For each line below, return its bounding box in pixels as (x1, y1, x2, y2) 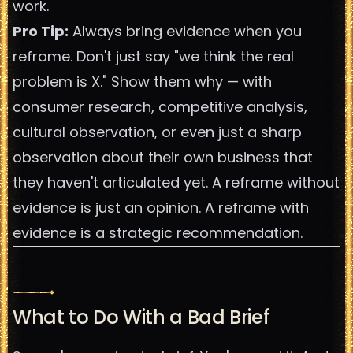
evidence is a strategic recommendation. (13, 223, 303, 243)
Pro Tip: (13, 21, 69, 41)
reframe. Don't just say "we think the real (13, 46, 294, 66)
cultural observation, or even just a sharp (13, 122, 302, 142)
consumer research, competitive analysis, (13, 97, 307, 117)
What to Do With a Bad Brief (13, 304, 270, 330)
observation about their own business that (13, 147, 313, 167)
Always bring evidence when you (69, 21, 302, 41)
